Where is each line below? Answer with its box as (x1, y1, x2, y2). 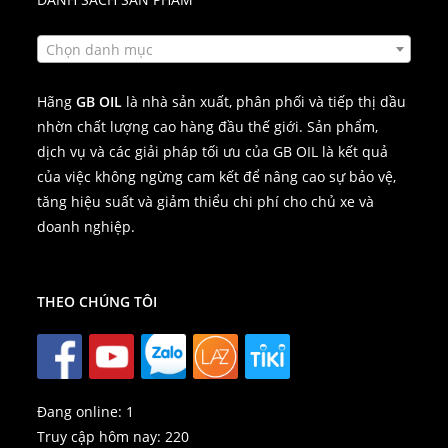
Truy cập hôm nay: (37, 426, 166, 446)
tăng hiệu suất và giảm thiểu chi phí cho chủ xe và (37, 191, 375, 211)
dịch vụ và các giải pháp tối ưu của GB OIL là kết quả (37, 141, 389, 161)
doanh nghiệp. (37, 216, 136, 236)
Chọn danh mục (46, 39, 154, 59)
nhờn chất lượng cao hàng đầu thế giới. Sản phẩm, (37, 116, 379, 136)
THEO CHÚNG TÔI (37, 291, 158, 311)
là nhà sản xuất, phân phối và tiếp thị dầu (122, 91, 407, 111)
